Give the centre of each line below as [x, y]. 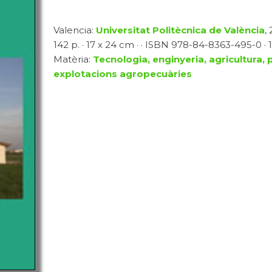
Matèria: [73, 59]
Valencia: [74, 30]
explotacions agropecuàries [122, 74]
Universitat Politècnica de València [180, 30]
